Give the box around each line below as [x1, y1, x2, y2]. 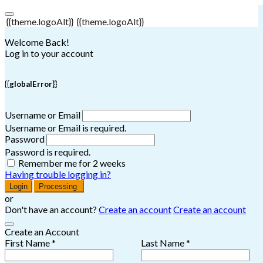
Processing [39, 182, 79, 191]
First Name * [5, 237, 56, 249]
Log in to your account [5, 48, 93, 59]
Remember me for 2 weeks [18, 157, 126, 169]
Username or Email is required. [5, 122, 126, 134]
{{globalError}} [5, 79, 57, 89]
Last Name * [141, 237, 191, 249]
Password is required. [5, 146, 90, 158]
